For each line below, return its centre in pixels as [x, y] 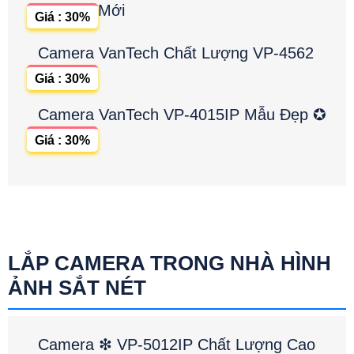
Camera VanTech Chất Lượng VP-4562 [176, 53]
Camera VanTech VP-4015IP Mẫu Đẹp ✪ [182, 115]
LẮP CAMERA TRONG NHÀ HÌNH [169, 264]
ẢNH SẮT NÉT [77, 288]
